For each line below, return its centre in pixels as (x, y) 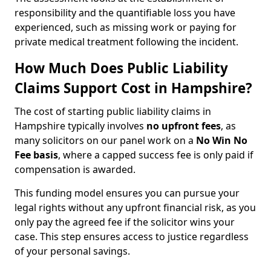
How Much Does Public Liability (121, 68)
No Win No (222, 140)
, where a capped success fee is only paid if (156, 155)
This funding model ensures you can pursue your (127, 193)
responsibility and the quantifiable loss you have (125, 13)
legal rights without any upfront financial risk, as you (135, 207)
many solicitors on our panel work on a (105, 140)
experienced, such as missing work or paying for (126, 27)
